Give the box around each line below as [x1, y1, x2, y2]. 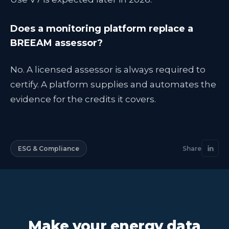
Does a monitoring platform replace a [10, 23, 193, 34]
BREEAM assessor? [10, 37, 103, 49]
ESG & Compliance [18, 144, 79, 152]
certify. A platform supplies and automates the [10, 79, 216, 89]
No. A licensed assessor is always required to [10, 64, 205, 75]
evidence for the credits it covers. [10, 94, 156, 104]
